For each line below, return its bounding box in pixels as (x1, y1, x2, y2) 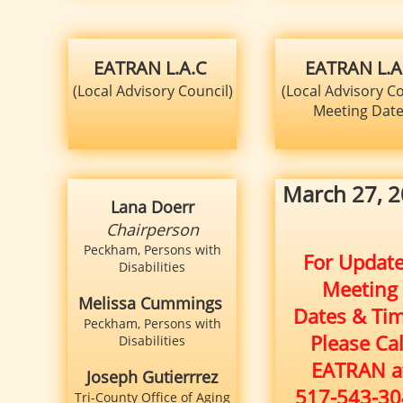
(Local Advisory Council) (72, 81, 233, 101)
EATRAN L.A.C (94, 56, 211, 80)
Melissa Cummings (77, 292, 227, 314)
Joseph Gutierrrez (86, 366, 218, 388)
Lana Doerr (110, 196, 194, 218)
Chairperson (105, 219, 199, 240)
